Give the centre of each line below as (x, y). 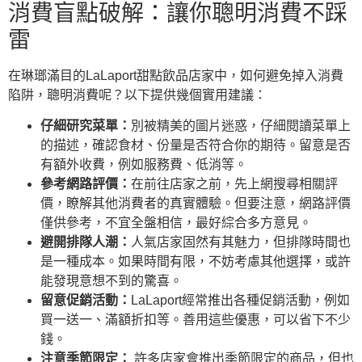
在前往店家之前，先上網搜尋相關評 (234, 184)
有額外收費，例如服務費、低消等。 (144, 165)
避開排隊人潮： (86, 242)
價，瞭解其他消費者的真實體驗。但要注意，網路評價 (196, 204)
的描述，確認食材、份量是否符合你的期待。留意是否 (196, 145)
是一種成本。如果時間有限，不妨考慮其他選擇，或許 (196, 262)
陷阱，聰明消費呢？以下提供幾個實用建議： (137, 95)
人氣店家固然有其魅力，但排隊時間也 (241, 242)
